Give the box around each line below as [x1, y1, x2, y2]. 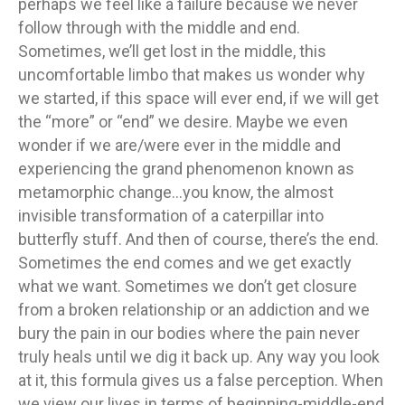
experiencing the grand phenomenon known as [18, 159, 354, 178]
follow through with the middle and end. [18, 18, 300, 37]
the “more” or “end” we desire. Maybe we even [18, 112, 348, 131]
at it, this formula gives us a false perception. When [18, 371, 383, 390]
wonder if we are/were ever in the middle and [18, 136, 341, 155]
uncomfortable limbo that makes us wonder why [18, 65, 365, 84]
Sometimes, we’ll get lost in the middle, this [18, 42, 326, 61]
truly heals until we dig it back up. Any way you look [18, 347, 380, 366]
